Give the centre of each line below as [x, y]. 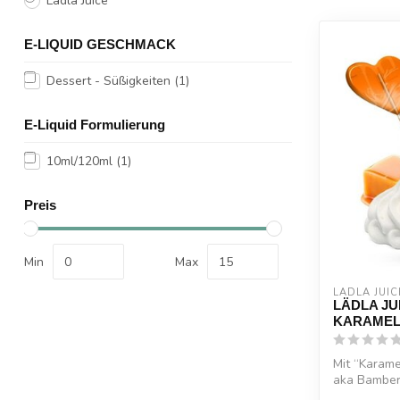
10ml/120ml [81, 161]
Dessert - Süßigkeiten [110, 81]
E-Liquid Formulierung [95, 125]
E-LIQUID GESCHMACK [100, 44]
